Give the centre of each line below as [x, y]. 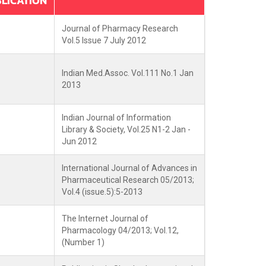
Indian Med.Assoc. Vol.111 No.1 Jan [128, 73]
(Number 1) [83, 242]
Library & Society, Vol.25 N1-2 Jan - [126, 129]
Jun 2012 [79, 141]
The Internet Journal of [105, 218]
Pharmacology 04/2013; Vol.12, [120, 230]
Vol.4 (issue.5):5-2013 [102, 192]
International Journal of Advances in [129, 168]
